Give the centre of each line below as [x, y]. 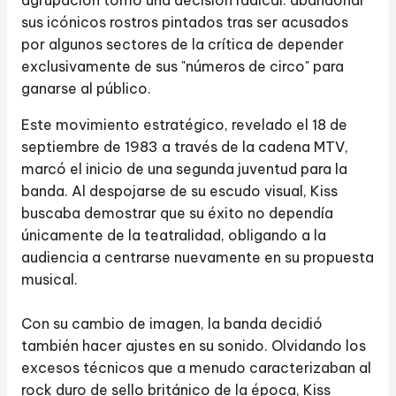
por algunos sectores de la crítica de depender [183, 44]
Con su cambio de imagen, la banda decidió [172, 324]
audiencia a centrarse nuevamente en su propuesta [198, 257]
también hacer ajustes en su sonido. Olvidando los [194, 346]
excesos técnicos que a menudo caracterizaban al [196, 368]
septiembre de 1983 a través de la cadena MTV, [185, 147]
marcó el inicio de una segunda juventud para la [184, 169]
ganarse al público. [86, 88]
